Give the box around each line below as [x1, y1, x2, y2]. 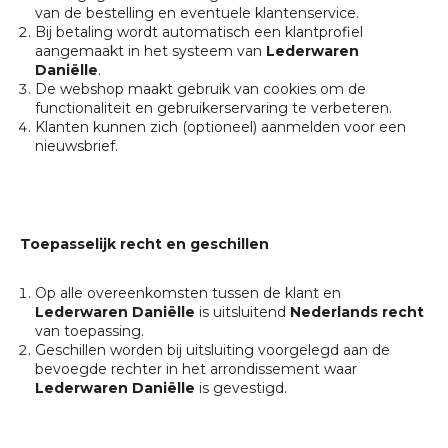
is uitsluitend [195, 303, 290, 321]
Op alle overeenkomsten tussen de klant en [35, 284, 341, 302]
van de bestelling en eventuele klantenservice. [35, 4, 359, 22]
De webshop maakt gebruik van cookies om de [35, 80, 366, 98]
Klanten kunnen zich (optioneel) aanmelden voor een [35, 118, 406, 136]
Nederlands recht [290, 303, 424, 321]
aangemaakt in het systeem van [35, 42, 266, 60]
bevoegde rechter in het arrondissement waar [35, 360, 357, 378]
